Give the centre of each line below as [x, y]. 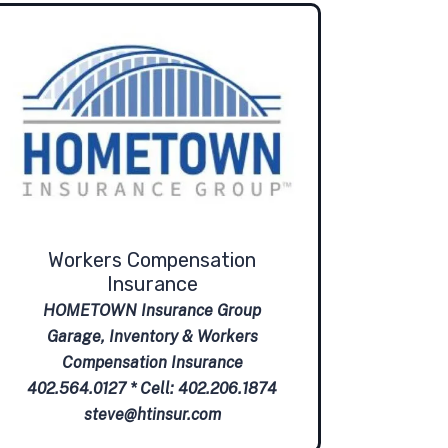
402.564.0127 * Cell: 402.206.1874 [152, 388]
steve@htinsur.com [152, 414]
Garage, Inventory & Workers [152, 336]
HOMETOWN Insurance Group [152, 310]
